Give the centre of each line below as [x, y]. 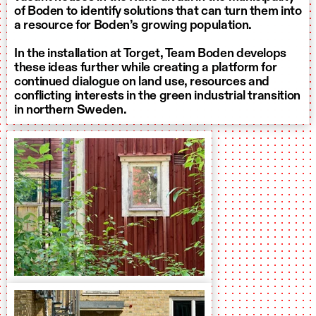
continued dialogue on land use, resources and [142, 81]
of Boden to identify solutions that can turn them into [158, 11]
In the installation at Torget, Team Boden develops [151, 53]
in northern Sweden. [71, 110]
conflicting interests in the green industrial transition [157, 96]
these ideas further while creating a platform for [146, 67]
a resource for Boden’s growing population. [133, 25]
